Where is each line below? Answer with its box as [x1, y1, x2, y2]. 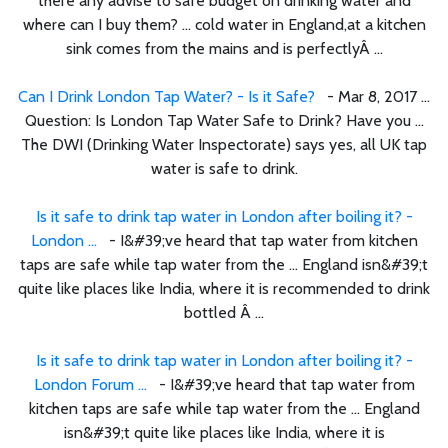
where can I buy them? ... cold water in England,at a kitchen [22, 14, 426, 34]
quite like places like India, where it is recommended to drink [18, 278, 430, 298]
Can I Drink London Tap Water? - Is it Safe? [18, 86, 315, 106]
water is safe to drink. [150, 158, 298, 178]
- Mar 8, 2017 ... [315, 86, 430, 106]
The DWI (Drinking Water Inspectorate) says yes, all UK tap [21, 134, 427, 154]
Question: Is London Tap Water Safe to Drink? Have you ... [24, 110, 424, 130]
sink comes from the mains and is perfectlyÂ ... [65, 38, 383, 58]
